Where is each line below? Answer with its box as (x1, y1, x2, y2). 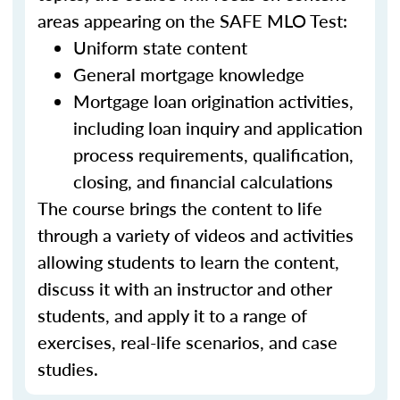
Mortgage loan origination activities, (73, 88, 354, 113)
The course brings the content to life (37, 196, 322, 221)
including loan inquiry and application (73, 115, 362, 140)
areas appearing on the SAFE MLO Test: (37, 8, 347, 33)
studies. (37, 356, 98, 381)
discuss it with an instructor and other (37, 276, 332, 301)
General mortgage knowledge (73, 62, 304, 87)
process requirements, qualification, (73, 142, 354, 167)
